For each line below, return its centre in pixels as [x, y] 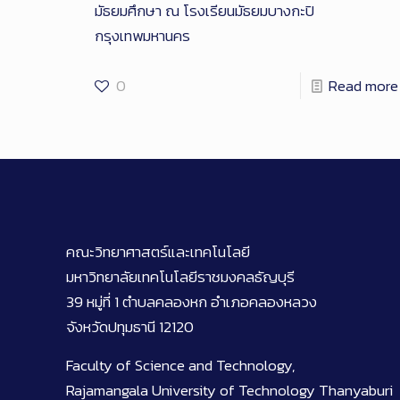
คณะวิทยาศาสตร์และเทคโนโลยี [158, 252]
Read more [363, 86]
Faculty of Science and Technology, [180, 366]
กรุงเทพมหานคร [142, 36]
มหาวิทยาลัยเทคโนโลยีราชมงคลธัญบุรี [180, 277]
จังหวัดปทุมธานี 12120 [130, 327]
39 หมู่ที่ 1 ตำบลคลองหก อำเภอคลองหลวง [192, 302]
